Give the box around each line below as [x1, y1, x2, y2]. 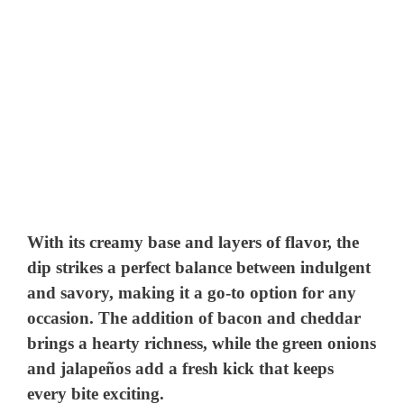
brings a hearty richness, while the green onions [27, 334, 377, 353]
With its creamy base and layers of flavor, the [27, 233, 360, 252]
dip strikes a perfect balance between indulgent [27, 258, 372, 278]
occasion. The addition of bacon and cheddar [27, 308, 362, 328]
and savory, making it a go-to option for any [27, 283, 357, 303]
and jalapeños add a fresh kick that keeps [27, 359, 335, 379]
